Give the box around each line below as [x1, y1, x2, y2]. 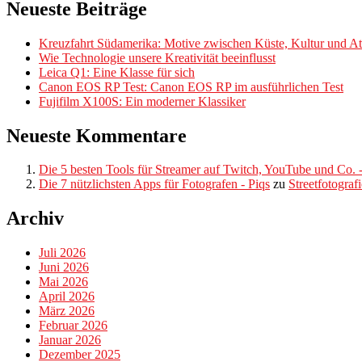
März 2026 [39, 304, 95, 318]
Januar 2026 [39, 333, 101, 347]
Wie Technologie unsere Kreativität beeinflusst [39, 50, 276, 65]
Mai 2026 [39, 275, 88, 289]
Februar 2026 [39, 318, 107, 333]
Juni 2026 [39, 260, 89, 275]
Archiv [6, 208, 64, 229]
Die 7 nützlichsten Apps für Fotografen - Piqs [39, 177, 270, 192]
